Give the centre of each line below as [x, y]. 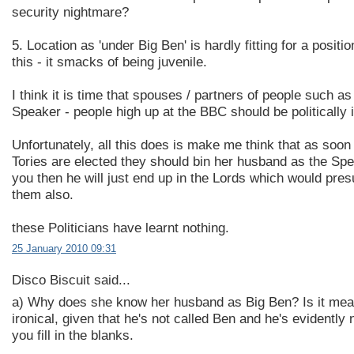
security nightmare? [70, 12]
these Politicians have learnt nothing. [121, 228]
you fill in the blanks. [73, 335]
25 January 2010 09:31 [64, 249]
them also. [43, 194]
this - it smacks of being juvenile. [109, 62]
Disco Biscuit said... [71, 281]
